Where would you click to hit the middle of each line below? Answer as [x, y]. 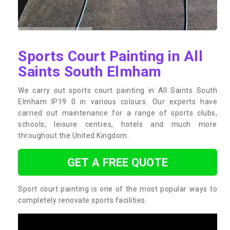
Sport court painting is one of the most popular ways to [118, 189]
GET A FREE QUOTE [118, 162]
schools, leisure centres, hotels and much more [118, 124]
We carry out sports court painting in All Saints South [118, 90]
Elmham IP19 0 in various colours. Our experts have [118, 101]
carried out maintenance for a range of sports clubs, [118, 113]
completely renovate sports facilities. [82, 200]
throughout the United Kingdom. [73, 135]
